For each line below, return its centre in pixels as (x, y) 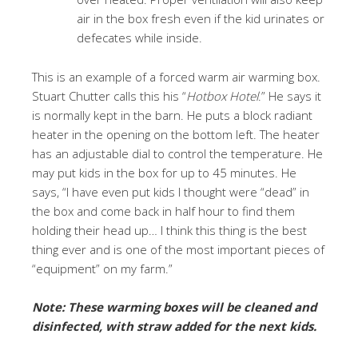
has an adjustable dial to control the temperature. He (177, 153)
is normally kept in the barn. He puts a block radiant (172, 115)
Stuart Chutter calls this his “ (109, 96)
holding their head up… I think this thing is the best (169, 230)
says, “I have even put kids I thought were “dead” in (171, 192)
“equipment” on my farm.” (102, 268)
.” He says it (290, 96)
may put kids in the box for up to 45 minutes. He (164, 173)
